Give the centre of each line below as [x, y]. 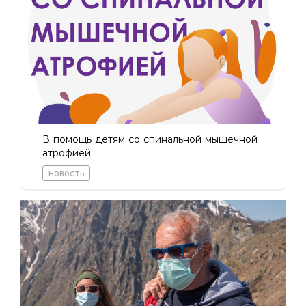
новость [66, 173]
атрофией [67, 153]
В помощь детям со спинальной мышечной [150, 140]
